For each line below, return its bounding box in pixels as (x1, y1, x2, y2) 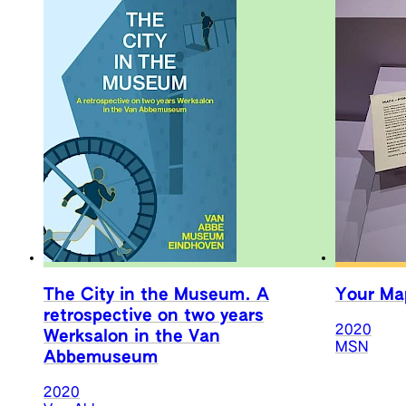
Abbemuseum (43, 349, 158, 367)
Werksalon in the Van (43, 328, 220, 346)
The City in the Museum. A (43, 286, 269, 304)
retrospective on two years (43, 307, 264, 325)
